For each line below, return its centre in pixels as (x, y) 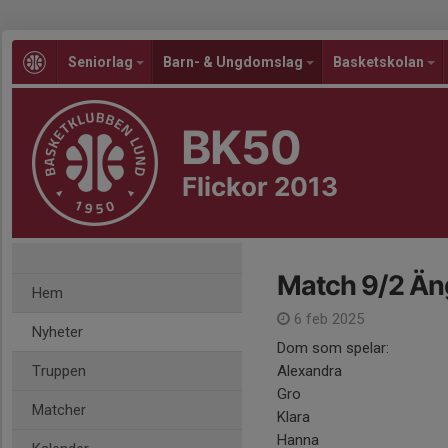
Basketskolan (380, 62)
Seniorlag (102, 62)
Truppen (59, 371)
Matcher (59, 410)
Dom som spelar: (333, 348)
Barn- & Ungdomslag (234, 62)
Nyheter (57, 332)
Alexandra (311, 371)
